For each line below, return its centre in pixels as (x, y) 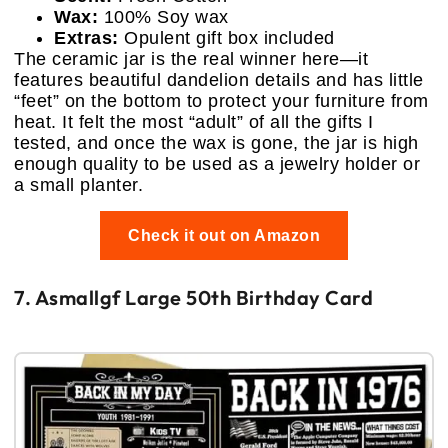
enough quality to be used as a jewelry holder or (217, 163)
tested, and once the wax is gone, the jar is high (216, 142)
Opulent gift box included (226, 37)
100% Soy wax (163, 16)
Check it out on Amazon (224, 235)
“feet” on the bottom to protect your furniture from (221, 100)
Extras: (86, 37)
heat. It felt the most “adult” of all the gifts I (194, 121)
